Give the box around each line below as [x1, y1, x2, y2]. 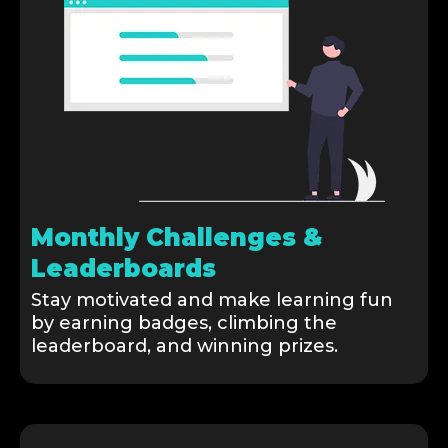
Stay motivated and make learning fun [31, 289, 393, 312]
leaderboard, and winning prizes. [31, 335, 338, 358]
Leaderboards [31, 254, 216, 284]
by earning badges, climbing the [31, 312, 337, 335]
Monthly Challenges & [31, 223, 323, 253]
